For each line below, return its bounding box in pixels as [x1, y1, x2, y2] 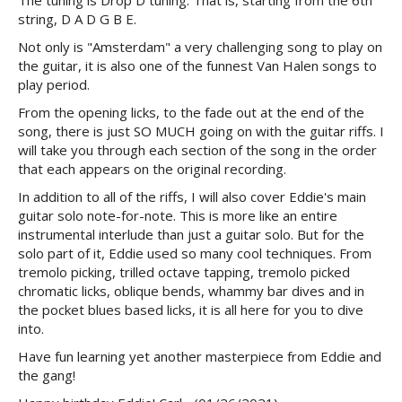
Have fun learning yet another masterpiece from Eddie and [18, 347, 381, 366]
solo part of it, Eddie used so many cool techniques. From [18, 244, 371, 263]
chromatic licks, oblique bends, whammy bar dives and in [18, 282, 364, 301]
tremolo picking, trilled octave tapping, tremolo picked [18, 263, 350, 282]
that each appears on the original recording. [18, 160, 286, 179]
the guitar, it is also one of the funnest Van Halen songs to [18, 57, 377, 75]
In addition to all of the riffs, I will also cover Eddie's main [18, 188, 366, 206]
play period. [18, 75, 90, 94]
